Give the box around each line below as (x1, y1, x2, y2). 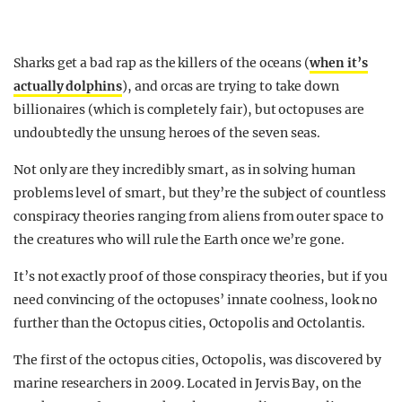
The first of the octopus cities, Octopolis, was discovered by (13, 352, 381, 369)
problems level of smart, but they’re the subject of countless (13, 185, 386, 202)
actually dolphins (13, 78, 123, 95)
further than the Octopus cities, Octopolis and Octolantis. (13, 315, 365, 332)
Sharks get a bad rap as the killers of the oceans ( (13, 55, 310, 72)
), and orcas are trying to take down (122, 78, 340, 95)
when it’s (310, 55, 368, 72)
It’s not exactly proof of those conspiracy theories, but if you (13, 268, 388, 285)
